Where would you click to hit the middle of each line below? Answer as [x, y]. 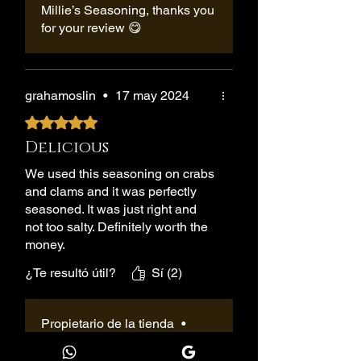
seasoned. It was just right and [111, 210]
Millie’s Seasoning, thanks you [128, 10]
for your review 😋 [91, 28]
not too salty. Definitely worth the [116, 227]
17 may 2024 [152, 96]
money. [45, 245]
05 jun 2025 [75, 342]
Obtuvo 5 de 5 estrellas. [91, 121]
